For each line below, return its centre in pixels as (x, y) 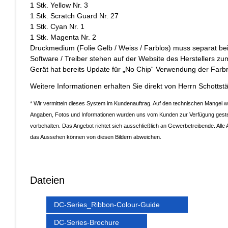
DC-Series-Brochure (87, 223)
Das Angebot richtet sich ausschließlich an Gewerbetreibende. (139, 126)
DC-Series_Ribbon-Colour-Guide (107, 205)
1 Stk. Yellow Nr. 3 (59, 5)
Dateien (47, 180)
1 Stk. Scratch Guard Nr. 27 (74, 16)
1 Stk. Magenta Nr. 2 (63, 37)
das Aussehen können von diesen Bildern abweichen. (96, 137)
